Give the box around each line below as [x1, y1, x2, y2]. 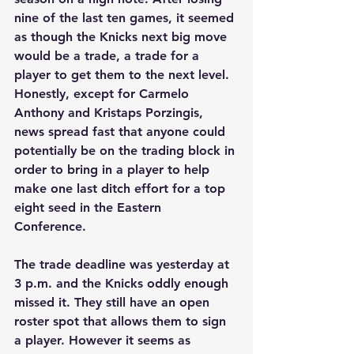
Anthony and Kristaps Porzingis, [14, 105, 207, 121]
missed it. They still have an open [14, 295, 213, 311]
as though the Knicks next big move [14, 29, 231, 45]
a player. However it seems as [14, 333, 194, 348]
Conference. [14, 219, 90, 235]
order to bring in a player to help [14, 162, 213, 178]
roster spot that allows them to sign [14, 314, 230, 330]
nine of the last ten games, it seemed [14, 10, 238, 26]
